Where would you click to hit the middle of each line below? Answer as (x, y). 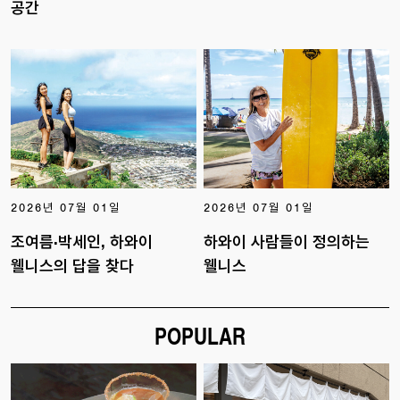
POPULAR (200, 336)
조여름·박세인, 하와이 (82, 242)
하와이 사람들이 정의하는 (287, 242)
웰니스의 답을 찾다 (72, 267)
